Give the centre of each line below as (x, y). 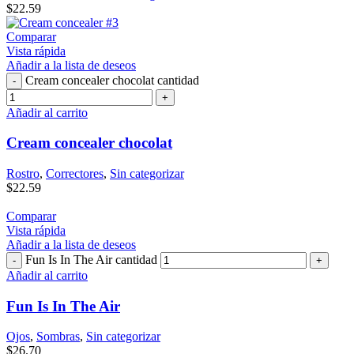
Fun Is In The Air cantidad (91, 259)
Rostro (23, 173)
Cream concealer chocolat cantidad (112, 80)
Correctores (75, 173)
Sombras (58, 337)
